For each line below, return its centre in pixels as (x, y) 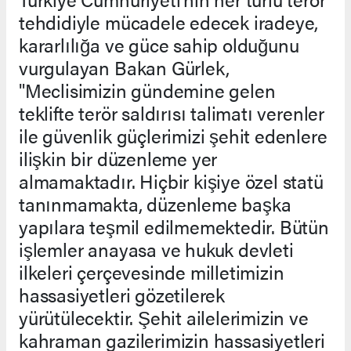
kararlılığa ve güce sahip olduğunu (159, 45)
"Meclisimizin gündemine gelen (147, 90)
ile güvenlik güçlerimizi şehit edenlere (173, 136)
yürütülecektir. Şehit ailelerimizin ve (164, 318)
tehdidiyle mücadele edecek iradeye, (169, 22)
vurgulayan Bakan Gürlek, (124, 68)
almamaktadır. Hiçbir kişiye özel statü (171, 181)
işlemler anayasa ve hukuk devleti (156, 250)
